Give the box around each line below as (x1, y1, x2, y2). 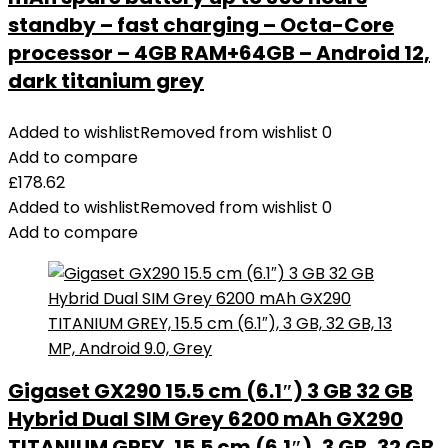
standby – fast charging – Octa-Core (8, 11, 394, 39)
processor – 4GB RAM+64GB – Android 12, (8, 39, 430, 67)
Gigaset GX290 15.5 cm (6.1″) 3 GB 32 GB (8, 377, 413, 405)
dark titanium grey (8, 67, 204, 95)
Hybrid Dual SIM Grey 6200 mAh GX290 (8, 405, 403, 433)
